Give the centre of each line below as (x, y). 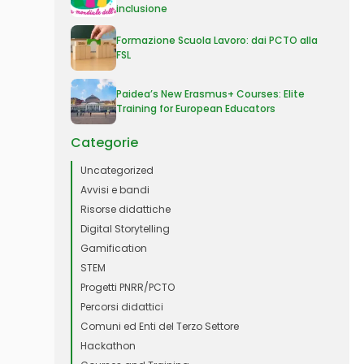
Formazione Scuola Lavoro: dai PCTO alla (217, 40)
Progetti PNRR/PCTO (128, 287)
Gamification (114, 248)
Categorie (105, 143)
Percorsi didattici (122, 307)
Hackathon (108, 346)
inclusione (142, 9)
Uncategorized (117, 170)
